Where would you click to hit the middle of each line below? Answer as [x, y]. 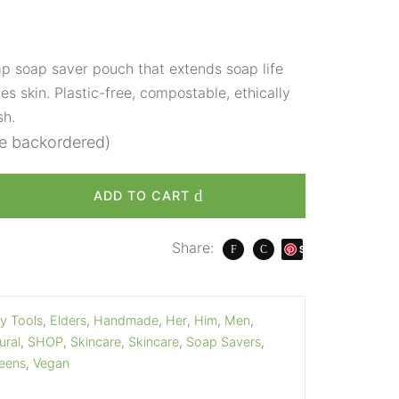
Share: [193, 248]
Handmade [126, 320]
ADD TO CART [141, 195]
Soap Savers [223, 342]
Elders [68, 320]
